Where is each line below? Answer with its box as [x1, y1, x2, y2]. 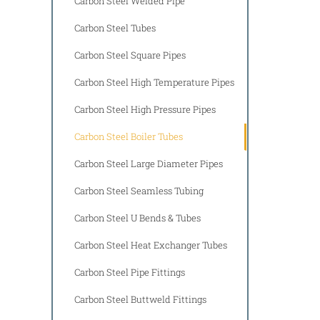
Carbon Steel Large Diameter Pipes [74, 156, 223, 170]
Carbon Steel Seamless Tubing [74, 184, 204, 197]
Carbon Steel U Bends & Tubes [74, 211, 201, 224]
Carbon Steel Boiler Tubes [74, 129, 183, 143]
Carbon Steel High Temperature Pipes [74, 75, 234, 89]
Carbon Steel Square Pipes [74, 48, 186, 61]
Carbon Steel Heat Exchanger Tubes [74, 238, 227, 251]
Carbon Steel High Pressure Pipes [74, 102, 216, 116]
